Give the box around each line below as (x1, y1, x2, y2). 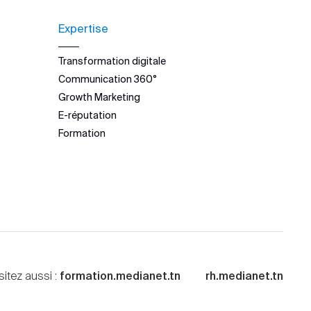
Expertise (58, 22, 108, 35)
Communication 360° (58, 74, 157, 85)
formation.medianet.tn (60, 269, 180, 282)
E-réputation (58, 110, 117, 121)
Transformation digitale (58, 56, 166, 67)
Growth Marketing (58, 92, 140, 103)
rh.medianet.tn (205, 269, 283, 282)
